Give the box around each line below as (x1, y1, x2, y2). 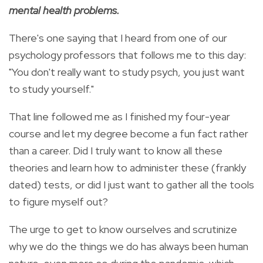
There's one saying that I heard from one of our (9, 31, 227, 45)
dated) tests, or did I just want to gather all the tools (9, 177, 254, 191)
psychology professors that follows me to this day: (9, 48, 246, 62)
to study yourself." (9, 82, 94, 96)
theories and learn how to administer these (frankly (9, 160, 246, 174)
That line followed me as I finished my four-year (9, 109, 230, 123)
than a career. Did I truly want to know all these (9, 143, 222, 157)
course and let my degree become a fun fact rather (9, 126, 248, 140)
